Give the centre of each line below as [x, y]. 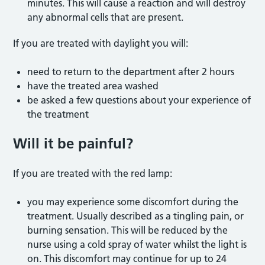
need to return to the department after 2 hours [131, 71]
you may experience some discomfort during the [133, 201]
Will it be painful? [73, 143]
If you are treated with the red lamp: [93, 173]
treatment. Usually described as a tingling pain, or [136, 216]
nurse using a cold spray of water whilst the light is [137, 244]
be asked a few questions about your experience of [139, 100]
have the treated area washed [93, 85]
